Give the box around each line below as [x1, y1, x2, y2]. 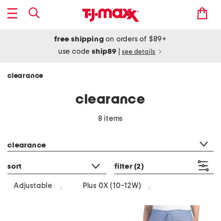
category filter [7, 129, 54, 136]
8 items [98, 115, 123, 122]
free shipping [54, 36, 104, 43]
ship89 [92, 48, 118, 55]
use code [58, 48, 92, 55]
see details [122, 49, 156, 55]
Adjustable [14, 182, 52, 190]
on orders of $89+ [104, 36, 167, 43]
